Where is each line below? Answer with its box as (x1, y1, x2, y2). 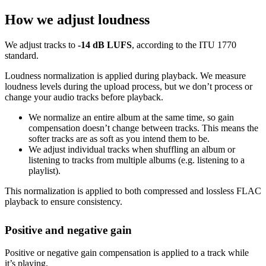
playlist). (28, 165, 61, 176)
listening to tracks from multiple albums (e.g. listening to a (28, 154, 245, 165)
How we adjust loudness (5, 11, 150, 27)
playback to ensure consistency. (5, 196, 122, 207)
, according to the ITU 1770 (132, 39, 236, 50)
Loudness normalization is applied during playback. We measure (5, 70, 246, 81)
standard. (5, 50, 39, 61)
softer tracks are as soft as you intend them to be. (28, 133, 210, 144)
